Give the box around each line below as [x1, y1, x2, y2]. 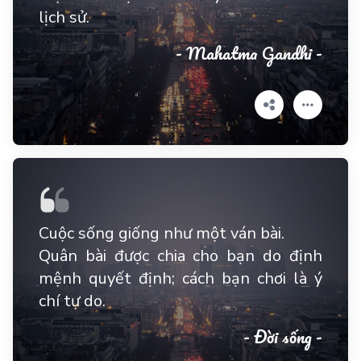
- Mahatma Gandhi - [176, 39, 322, 67]
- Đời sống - [243, 322, 322, 351]
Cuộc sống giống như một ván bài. [39, 222, 284, 244]
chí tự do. [39, 290, 106, 312]
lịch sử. [39, 6, 89, 28]
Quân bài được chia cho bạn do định [39, 245, 322, 267]
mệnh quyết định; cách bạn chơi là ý [39, 268, 322, 289]
